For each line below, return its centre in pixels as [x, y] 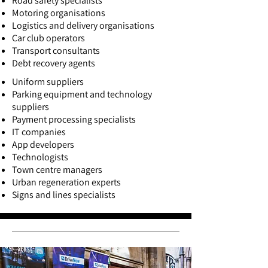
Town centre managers [57, 170]
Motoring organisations [59, 13]
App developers [43, 144]
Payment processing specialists [74, 119]
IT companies [39, 132]
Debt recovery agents [54, 63]
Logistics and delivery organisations [83, 25]
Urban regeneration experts [66, 182]
